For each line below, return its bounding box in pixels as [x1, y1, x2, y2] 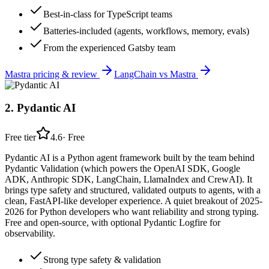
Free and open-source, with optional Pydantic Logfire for [5, 217, 220, 228]
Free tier [5, 132, 36, 143]
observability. [5, 228, 55, 239]
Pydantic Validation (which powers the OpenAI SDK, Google [5, 163, 240, 174]
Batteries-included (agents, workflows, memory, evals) [43, 25, 249, 36]
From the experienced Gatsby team [43, 42, 175, 53]
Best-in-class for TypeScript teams [43, 8, 172, 19]
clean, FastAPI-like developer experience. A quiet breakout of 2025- [5, 196, 262, 207]
